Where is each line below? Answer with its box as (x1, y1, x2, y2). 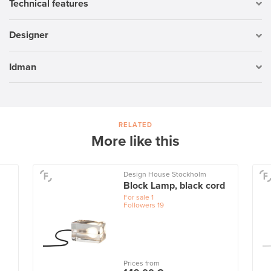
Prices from (123, 259, 160, 268)
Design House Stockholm (123, 170, 206, 179)
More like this (91, 132, 180, 151)
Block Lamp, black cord (123, 180, 225, 192)
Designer (9, 29, 48, 42)
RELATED (118, 121, 152, 129)
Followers (123, 201, 155, 210)
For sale (123, 193, 149, 202)
